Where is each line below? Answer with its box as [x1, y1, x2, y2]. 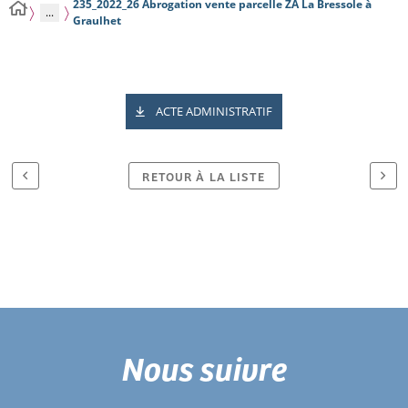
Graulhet [73, 13, 122, 28]
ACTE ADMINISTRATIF [156, 103, 272, 119]
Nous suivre [121, 344, 287, 391]
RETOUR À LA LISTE [142, 167, 266, 185]
